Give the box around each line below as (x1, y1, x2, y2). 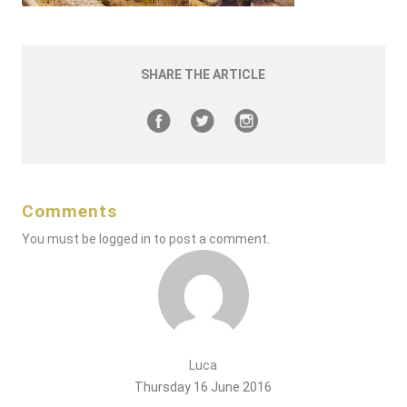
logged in (98, 232, 151, 246)
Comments (21, 201, 117, 222)
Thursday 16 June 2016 (134, 380, 273, 394)
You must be (21, 232, 99, 246)
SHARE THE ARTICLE (141, 67, 266, 82)
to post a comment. (150, 232, 270, 246)
